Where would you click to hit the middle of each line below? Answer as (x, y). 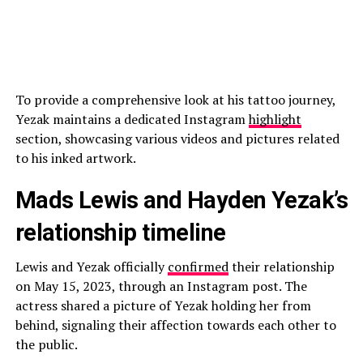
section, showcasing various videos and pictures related (177, 139)
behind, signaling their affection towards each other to (175, 325)
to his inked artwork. (75, 158)
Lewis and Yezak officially (91, 267)
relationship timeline (123, 233)
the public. (47, 344)
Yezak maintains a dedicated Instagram (132, 119)
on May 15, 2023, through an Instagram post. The (161, 286)
